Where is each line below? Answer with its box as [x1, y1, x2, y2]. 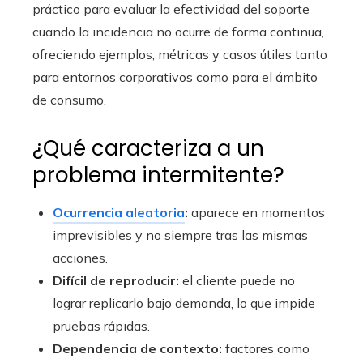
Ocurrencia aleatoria [53, 203, 185, 220]
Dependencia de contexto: [53, 340, 222, 357]
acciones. [53, 249, 108, 266]
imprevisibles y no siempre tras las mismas [53, 226, 308, 243]
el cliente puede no [179, 271, 295, 288]
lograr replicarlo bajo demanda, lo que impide [53, 294, 315, 311]
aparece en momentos [188, 203, 325, 220]
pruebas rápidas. [53, 317, 150, 334]
